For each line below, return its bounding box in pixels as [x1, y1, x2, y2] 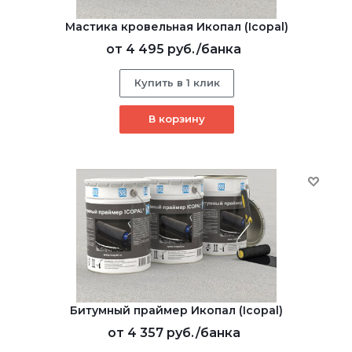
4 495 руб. [126, 42, 196, 57]
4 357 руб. [126, 325, 196, 341]
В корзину [148, 112, 205, 126]
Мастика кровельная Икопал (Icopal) [64, 20, 288, 35]
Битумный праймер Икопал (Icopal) [70, 303, 283, 318]
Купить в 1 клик [134, 76, 220, 90]
